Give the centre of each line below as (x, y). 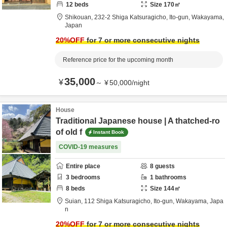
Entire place (83, 166)
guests (164, 166)
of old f (69, 132)
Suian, (74, 201)
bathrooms (170, 177)
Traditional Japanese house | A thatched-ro (138, 121)
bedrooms (85, 177)
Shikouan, (80, 17)
